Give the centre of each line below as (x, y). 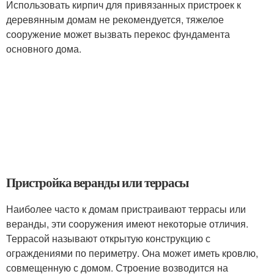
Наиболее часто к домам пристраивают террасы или (126, 209)
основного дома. (44, 48)
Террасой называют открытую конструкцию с (108, 238)
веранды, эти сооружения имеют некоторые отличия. (127, 223)
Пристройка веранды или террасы (97, 182)
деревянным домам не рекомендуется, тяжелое (115, 19)
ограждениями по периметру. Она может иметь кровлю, (132, 253)
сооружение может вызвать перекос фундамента (118, 34)
